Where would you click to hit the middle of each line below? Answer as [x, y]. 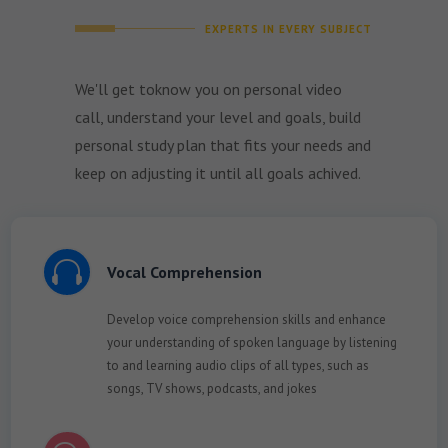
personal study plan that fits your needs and [222, 144]
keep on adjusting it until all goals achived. [217, 172]
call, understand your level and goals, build [217, 116]
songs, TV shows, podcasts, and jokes [211, 388]
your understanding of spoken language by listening [251, 342]
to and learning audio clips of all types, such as [237, 365]
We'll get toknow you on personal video [208, 88]
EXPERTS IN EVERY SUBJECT [288, 28]
